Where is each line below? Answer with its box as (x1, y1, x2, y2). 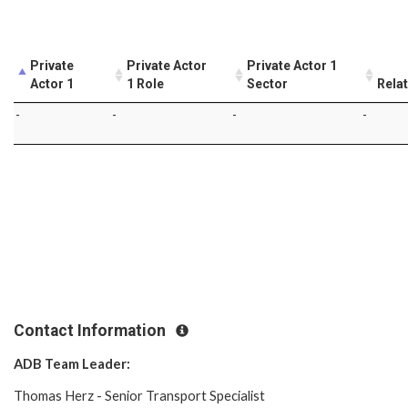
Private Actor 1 (247, 57, 337, 73)
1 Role (127, 76, 164, 91)
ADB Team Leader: (14, 356, 130, 372)
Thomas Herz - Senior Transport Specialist (14, 388, 265, 404)
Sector (247, 76, 288, 91)
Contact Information (14, 321, 169, 340)
